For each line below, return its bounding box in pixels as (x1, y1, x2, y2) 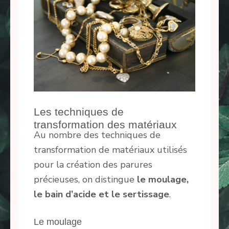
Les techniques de (34, 106, 124, 118)
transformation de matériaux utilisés (34, 143, 187, 156)
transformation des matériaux (34, 119, 177, 131)
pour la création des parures (34, 158, 152, 171)
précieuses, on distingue (34, 173, 137, 186)
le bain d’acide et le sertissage (34, 188, 169, 200)
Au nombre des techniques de (34, 128, 161, 141)
